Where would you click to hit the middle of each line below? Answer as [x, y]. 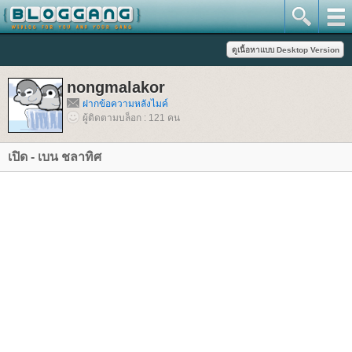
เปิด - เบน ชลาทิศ [55, 157]
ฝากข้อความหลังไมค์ [125, 104]
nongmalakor [116, 87]
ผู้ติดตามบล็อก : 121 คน [131, 118]
